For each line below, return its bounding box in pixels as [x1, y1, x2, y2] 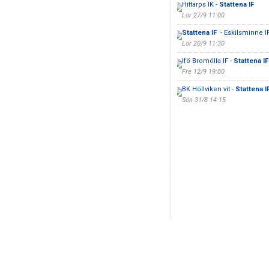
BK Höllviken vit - [181, 85, 235, 93]
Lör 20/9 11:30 [181, 40, 225, 47]
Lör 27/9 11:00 [181, 11, 225, 19]
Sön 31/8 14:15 [181, 96, 226, 104]
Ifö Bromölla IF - [181, 57, 234, 65]
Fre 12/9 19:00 [181, 68, 225, 76]
